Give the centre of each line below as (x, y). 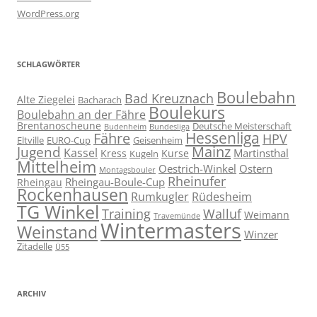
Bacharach (100, 100)
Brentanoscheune (59, 126)
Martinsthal (261, 153)
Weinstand (57, 233)
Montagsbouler (127, 170)
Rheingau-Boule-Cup (115, 182)
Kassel (81, 153)
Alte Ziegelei (46, 100)
